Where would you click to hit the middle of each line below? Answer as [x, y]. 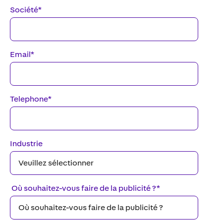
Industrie [26, 143]
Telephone [29, 99]
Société [24, 10]
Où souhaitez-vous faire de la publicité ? [83, 188]
